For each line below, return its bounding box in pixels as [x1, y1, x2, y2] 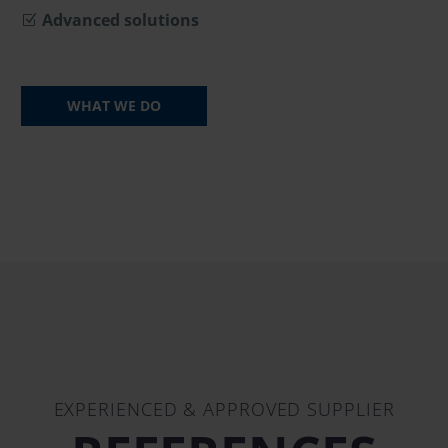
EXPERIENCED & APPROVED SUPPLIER [53, 397, 395, 422]
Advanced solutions [42, 8, 199, 31]
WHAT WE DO [67, 96, 161, 116]
